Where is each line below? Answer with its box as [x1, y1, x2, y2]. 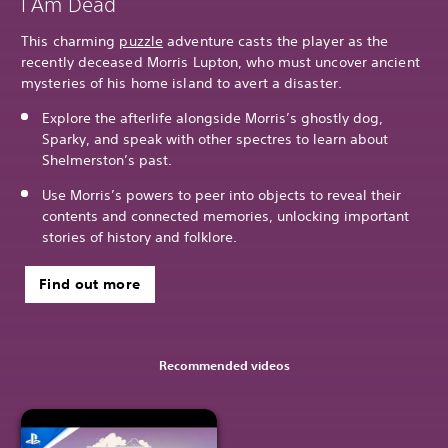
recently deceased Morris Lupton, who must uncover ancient [21, 52, 420, 71]
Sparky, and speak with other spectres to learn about [42, 129, 388, 148]
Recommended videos [158, 356, 290, 373]
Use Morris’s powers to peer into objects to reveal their [42, 185, 401, 204]
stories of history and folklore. [42, 227, 237, 246]
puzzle [119, 31, 164, 50]
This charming [21, 31, 120, 50]
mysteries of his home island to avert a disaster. [21, 73, 342, 92]
